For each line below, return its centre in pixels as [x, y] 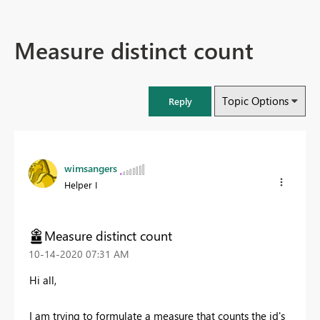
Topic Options [255, 101]
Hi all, [43, 280]
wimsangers [91, 169]
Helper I [81, 185]
